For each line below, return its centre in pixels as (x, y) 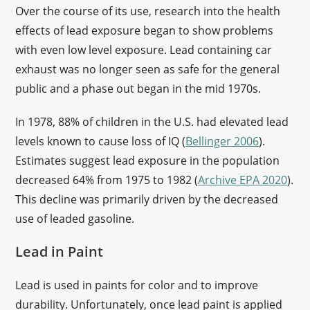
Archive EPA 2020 (243, 180)
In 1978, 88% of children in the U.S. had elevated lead (152, 122)
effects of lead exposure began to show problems (145, 30)
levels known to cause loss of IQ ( (101, 141)
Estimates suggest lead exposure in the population (148, 161)
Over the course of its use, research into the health (148, 11)
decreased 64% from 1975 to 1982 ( (107, 180)
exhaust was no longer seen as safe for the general (148, 69)
